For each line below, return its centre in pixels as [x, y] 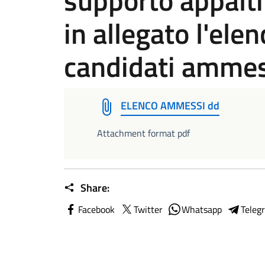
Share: [94, 188]
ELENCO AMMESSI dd [170, 106]
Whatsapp [202, 209]
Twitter [148, 209]
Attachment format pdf [143, 133]
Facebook [96, 209]
